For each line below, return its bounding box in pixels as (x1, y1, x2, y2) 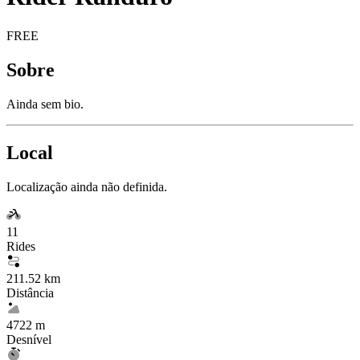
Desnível (6, 332, 51, 346)
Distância (6, 285, 54, 300)
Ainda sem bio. (6, 96, 84, 111)
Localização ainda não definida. (6, 179, 167, 194)
